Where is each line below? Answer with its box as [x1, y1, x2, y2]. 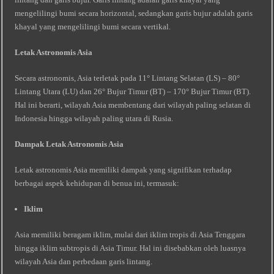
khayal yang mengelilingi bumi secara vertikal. [15, 22, 171, 31]
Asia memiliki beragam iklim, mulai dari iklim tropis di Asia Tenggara [15, 230, 246, 239]
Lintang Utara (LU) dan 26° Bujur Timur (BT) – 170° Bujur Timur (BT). [15, 87, 251, 96]
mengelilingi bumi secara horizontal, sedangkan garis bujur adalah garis [15, 9, 253, 18]
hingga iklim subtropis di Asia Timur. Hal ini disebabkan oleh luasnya [15, 243, 246, 253]
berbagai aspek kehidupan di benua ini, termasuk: [15, 179, 180, 188]
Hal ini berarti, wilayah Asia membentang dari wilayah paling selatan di [15, 100, 251, 109]
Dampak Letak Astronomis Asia [15, 139, 124, 149]
